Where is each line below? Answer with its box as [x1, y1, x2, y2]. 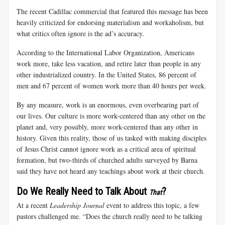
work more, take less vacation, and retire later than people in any [17, 58, 201, 68]
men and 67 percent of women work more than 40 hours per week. [17, 80, 206, 90]
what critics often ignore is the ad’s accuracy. [17, 28, 144, 38]
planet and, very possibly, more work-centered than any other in [17, 122, 198, 132]
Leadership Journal [50, 200, 104, 210]
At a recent [17, 200, 50, 210]
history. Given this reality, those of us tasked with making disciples [17, 133, 206, 143]
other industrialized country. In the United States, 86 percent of [17, 69, 196, 79]
